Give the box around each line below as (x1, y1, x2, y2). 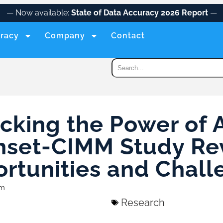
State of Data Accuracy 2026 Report (71, 8, 208, 17)
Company (44, 31, 85, 40)
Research (121, 197, 165, 209)
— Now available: (6, 8, 71, 17)
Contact (111, 31, 145, 40)
